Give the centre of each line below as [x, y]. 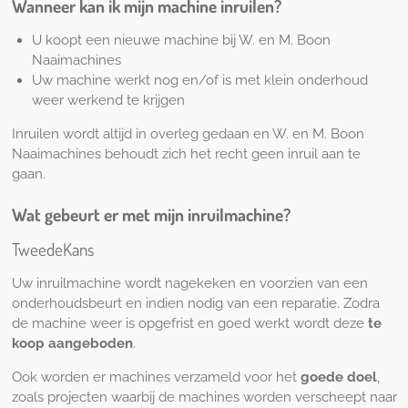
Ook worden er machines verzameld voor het [156, 377]
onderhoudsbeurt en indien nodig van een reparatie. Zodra [195, 303]
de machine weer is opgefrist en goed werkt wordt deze [189, 323]
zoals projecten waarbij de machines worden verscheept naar [204, 397]
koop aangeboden [72, 343]
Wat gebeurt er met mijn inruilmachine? [153, 214]
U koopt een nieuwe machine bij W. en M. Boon [181, 40]
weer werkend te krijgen [108, 100]
